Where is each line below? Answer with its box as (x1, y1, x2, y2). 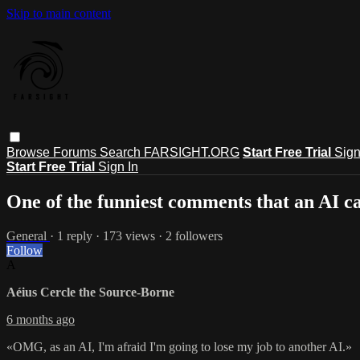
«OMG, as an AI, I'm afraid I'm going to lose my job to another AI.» (6, 339, 352, 354)
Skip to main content (6, 6, 111, 20)
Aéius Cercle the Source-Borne (6, 284, 174, 299)
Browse (6, 145, 53, 159)
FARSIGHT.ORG (144, 145, 239, 159)
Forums (53, 145, 100, 159)
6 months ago (6, 312, 75, 326)
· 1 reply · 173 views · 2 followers (50, 228, 223, 243)
